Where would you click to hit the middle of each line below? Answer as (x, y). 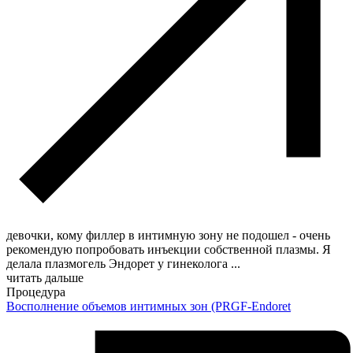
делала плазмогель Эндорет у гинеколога (119, 263)
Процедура (36, 292)
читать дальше (45, 277)
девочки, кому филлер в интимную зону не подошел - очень (168, 235)
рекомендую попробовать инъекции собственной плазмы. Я (169, 249)
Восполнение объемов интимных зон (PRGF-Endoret (149, 306)
